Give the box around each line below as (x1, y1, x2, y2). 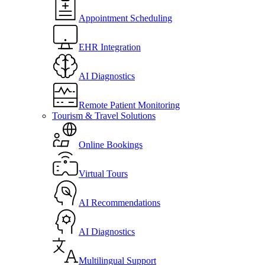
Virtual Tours (79, 169, 128, 179)
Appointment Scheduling (79, 13, 172, 23)
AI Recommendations (79, 198, 160, 208)
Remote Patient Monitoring (79, 100, 180, 110)
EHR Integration (79, 42, 141, 52)
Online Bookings (79, 140, 143, 150)
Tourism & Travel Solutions (52, 111, 156, 121)
